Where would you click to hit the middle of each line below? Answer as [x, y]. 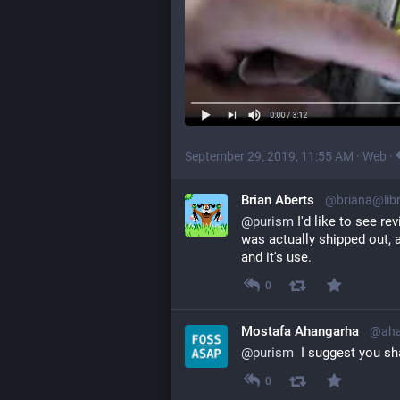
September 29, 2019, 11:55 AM [269, 157]
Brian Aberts [278, 200]
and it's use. [276, 258]
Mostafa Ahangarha [300, 332]
